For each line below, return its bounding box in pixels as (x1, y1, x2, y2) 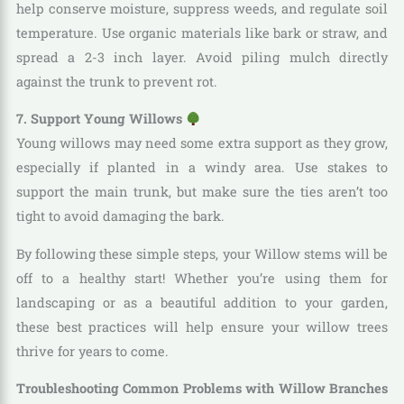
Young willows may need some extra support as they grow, (15, 134, 389, 152)
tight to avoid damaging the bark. (15, 207, 225, 225)
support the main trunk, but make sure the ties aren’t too (15, 183, 389, 201)
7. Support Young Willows (15, 110, 186, 128)
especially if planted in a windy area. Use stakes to (15, 159, 389, 177)
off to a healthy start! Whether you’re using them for (15, 269, 389, 287)
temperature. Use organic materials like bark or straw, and (15, 23, 389, 41)
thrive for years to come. (15, 342, 169, 360)
